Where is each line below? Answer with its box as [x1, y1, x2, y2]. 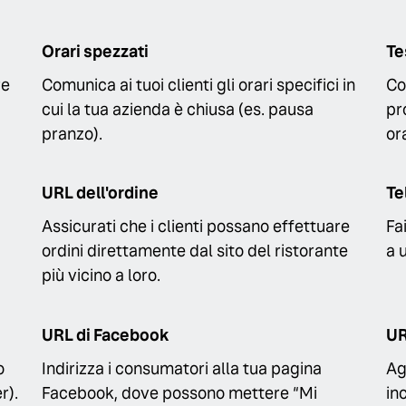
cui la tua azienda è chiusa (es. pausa [42, 98, 314, 120]
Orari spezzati [42, 40, 149, 62]
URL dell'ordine [42, 182, 159, 204]
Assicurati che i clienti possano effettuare [42, 216, 350, 237]
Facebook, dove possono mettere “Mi [42, 382, 317, 403]
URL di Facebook [42, 324, 169, 345]
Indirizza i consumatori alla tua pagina [42, 357, 322, 379]
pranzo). [42, 122, 102, 144]
